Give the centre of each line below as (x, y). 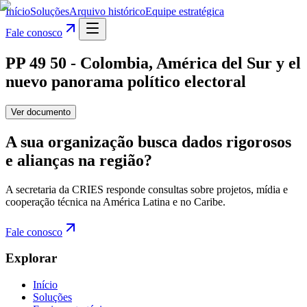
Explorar (31, 258)
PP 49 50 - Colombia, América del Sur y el (153, 63)
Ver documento (41, 112)
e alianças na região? (79, 160)
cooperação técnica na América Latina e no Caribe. (115, 201)
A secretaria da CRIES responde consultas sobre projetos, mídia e (147, 189)
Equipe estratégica (185, 11)
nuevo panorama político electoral (126, 81)
